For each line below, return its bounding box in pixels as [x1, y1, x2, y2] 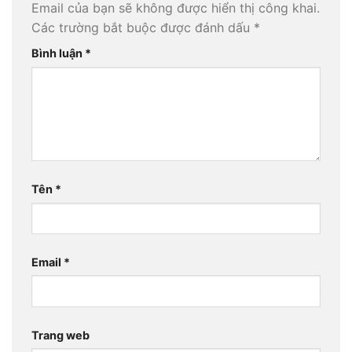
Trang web [31, 328, 90, 342]
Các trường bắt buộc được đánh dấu [31, 20, 254, 36]
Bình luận [31, 46, 85, 60]
